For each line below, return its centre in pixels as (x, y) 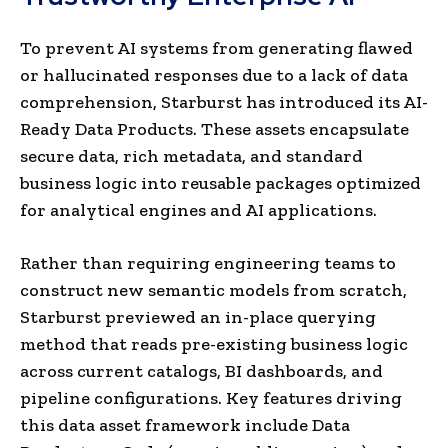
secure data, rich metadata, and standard (191, 155)
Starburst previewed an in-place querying (198, 316)
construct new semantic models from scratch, (213, 289)
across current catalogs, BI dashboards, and (201, 370)
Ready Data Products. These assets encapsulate (214, 128)
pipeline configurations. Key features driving (211, 397)
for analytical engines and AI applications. (198, 209)
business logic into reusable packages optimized (220, 182)
